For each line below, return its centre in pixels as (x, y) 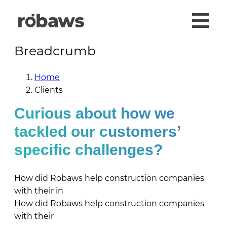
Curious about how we (94, 113)
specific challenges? (88, 150)
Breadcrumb (55, 51)
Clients (49, 90)
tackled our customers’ (98, 131)
